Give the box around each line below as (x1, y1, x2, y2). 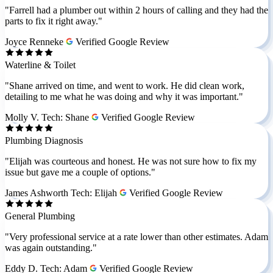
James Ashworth (5, 187, 68, 198)
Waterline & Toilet (5, 59, 76, 70)
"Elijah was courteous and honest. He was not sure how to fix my (5, 155, 257, 166)
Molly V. (5, 112, 39, 122)
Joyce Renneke (5, 36, 63, 47)
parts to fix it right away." (5, 15, 102, 26)
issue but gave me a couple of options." (5, 166, 155, 177)
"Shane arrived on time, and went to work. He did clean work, (5, 80, 244, 91)
